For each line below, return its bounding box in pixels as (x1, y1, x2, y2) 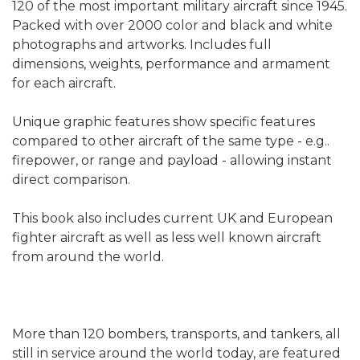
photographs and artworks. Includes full (12, 37, 272, 53)
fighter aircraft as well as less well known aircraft (12, 230, 321, 246)
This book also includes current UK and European (12, 211, 333, 227)
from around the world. (12, 249, 164, 265)
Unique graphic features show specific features (12, 114, 315, 130)
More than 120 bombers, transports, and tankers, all (12, 326, 341, 342)
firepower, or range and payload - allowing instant (12, 153, 332, 169)
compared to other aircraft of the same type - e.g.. (12, 133, 329, 149)
